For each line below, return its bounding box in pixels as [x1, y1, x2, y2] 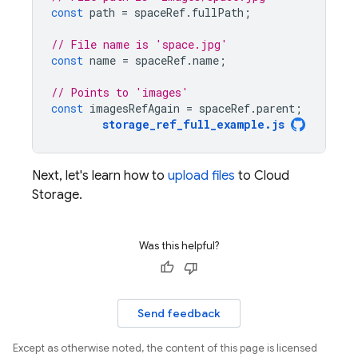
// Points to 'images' [51, 85, 189, 100]
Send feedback [137, 306, 221, 320]
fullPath [192, 5, 244, 20]
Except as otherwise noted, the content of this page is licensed [13, 341, 317, 355]
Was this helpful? [139, 239, 219, 253]
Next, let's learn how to [32, 168, 168, 184]
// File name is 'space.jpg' [51, 37, 228, 52]
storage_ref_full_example [102, 117, 265, 132]
